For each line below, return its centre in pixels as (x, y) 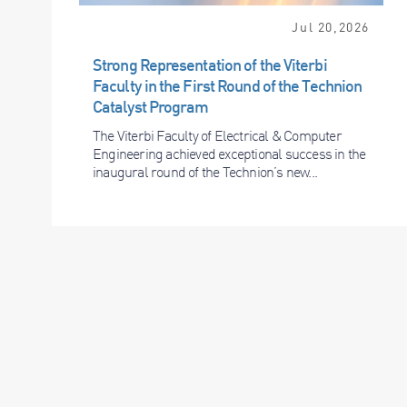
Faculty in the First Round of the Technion (228, 86)
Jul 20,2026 (331, 27)
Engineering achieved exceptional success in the (229, 154)
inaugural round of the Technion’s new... (205, 172)
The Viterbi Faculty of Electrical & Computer (217, 136)
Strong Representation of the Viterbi (210, 65)
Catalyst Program (151, 107)
